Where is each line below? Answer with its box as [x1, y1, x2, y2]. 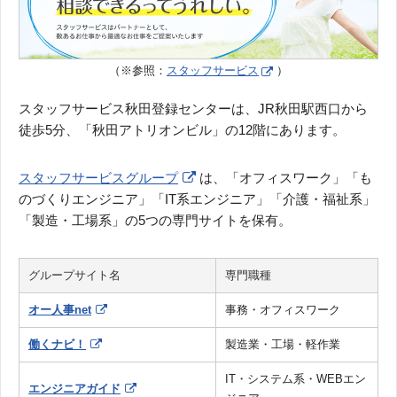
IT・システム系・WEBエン [225, 371, 366, 385]
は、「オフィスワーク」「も [199, 169, 372, 185]
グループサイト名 [28, 268, 121, 282]
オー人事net [28, 302, 91, 316]
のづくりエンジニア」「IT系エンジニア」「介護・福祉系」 [19, 191, 376, 206]
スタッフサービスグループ [19, 169, 178, 185]
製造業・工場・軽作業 [225, 337, 340, 351]
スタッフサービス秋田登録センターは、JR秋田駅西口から [19, 100, 368, 116]
